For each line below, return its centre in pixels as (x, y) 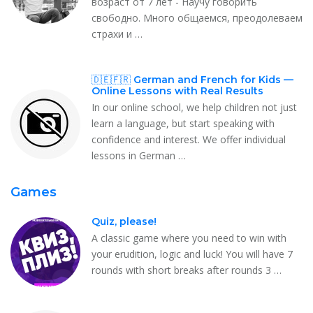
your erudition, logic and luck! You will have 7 (192, 254)
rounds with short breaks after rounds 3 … (187, 270)
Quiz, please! (124, 221)
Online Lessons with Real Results (177, 90)
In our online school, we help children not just (194, 107)
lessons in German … (139, 155)
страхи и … (117, 34)
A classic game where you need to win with (189, 238)
